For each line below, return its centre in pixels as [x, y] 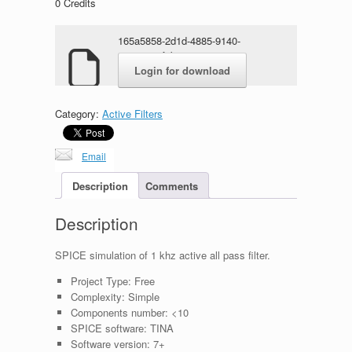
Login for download [182, 71]
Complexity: [97, 297]
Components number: [119, 313]
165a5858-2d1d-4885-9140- [179, 41]
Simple [142, 297]
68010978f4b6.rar [157, 56]
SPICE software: [108, 328]
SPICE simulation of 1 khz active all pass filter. [163, 255]
